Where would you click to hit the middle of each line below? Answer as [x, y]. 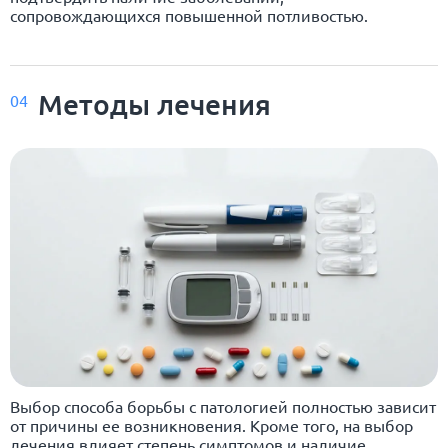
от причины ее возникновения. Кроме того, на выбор [211, 424]
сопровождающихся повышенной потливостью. [189, 14]
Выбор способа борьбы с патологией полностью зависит [223, 405]
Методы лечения [154, 103]
